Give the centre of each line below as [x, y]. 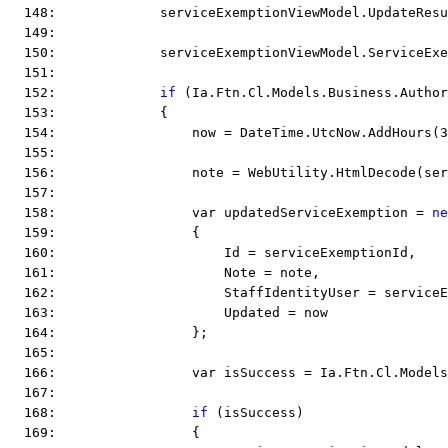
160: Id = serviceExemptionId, [212, 252]
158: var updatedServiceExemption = [220, 212]
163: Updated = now [168, 312]
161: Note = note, [164, 272]
